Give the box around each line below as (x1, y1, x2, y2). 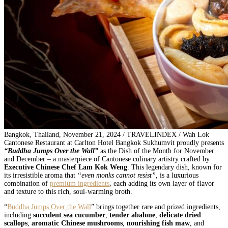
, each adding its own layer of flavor (109, 180, 214, 188)
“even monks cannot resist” (75, 172, 156, 180)
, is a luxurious (156, 172, 198, 180)
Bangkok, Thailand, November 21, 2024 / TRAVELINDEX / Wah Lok (4, 131, 209, 139)
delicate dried (159, 211, 201, 219)
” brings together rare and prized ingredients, (91, 203, 220, 211)
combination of (4, 180, 50, 188)
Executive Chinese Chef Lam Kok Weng (4, 163, 127, 172)
